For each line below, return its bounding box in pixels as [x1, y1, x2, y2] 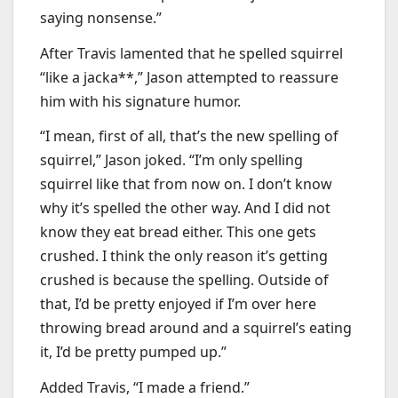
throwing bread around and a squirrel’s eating [40, 318, 352, 338]
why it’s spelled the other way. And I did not [40, 198, 330, 219]
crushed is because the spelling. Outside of [40, 270, 329, 291]
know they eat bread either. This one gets [40, 222, 316, 243]
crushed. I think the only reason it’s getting [40, 246, 328, 267]
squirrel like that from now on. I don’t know [40, 174, 332, 195]
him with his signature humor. [40, 91, 241, 111]
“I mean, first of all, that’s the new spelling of [40, 126, 338, 147]
